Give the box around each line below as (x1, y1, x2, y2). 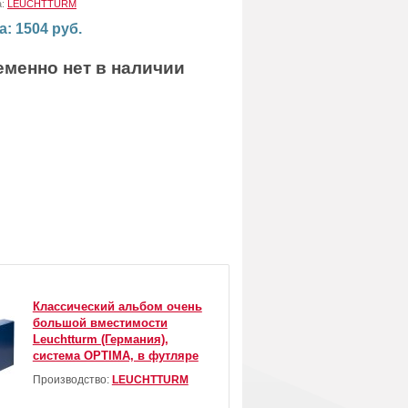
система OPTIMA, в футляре (32, 349, 199, 363)
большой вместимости (32, 316, 168, 331)
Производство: (32, 373, 112, 387)
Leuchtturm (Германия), (32, 332, 168, 347)
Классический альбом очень (32, 300, 202, 314)
